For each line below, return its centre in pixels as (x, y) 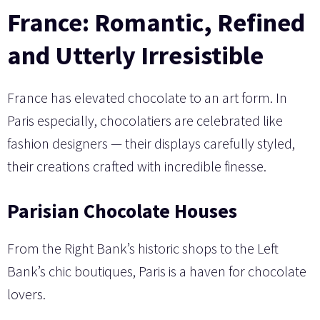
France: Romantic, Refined (156, 22)
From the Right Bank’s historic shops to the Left (143, 248)
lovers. (26, 294)
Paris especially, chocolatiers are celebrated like (145, 120)
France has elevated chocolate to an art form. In (147, 97)
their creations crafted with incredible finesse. (137, 166)
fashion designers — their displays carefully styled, (151, 143)
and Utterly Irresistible (135, 55)
